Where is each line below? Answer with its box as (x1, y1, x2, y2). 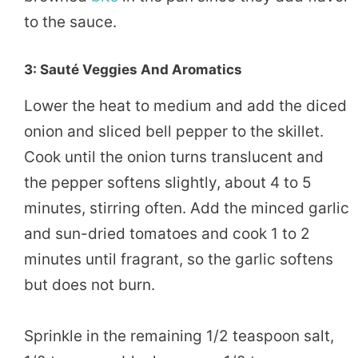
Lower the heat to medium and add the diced (24, 96, 347, 115)
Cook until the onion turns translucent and (24, 147, 324, 166)
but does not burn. (24, 275, 155, 294)
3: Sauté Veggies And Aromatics (24, 61, 242, 78)
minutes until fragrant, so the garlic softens (24, 249, 333, 268)
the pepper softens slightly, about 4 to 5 (24, 173, 312, 192)
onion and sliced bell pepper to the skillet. (24, 121, 324, 141)
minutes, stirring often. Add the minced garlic (24, 198, 349, 217)
